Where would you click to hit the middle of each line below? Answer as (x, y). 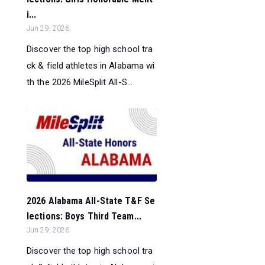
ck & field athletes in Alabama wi (91, 65)
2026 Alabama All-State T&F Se (91, 201)
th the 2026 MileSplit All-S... (80, 82)
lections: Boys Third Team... (84, 216)
